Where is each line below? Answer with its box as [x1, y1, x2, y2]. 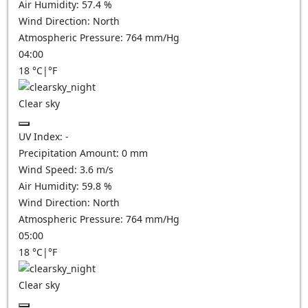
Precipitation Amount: [19, 146, 122, 159]
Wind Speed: [19, 163, 80, 176]
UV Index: [19, 130, 65, 143]
